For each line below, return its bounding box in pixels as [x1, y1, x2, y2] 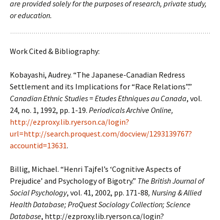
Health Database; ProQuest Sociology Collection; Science [10, 199, 191, 209]
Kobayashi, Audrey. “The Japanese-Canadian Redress [10, 70, 185, 80]
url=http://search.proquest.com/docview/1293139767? [10, 129, 192, 138]
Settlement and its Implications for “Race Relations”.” [10, 82, 192, 91]
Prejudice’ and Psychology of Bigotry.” [10, 176, 136, 186]
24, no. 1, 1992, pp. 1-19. [10, 105, 87, 115]
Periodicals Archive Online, [87, 105, 173, 115]
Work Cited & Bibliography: [10, 46, 100, 56]
